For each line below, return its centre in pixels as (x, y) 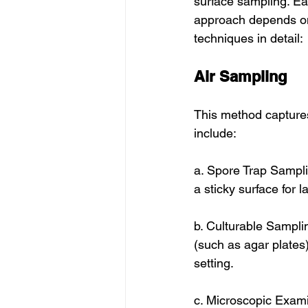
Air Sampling (240, 76)
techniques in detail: (249, 38)
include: (215, 133)
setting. (214, 263)
